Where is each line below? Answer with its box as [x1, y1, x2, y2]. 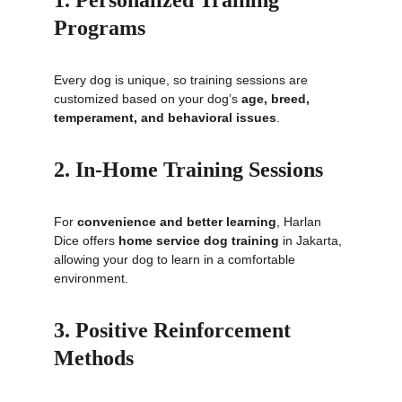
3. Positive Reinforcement [54, 319, 296, 342]
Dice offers [54, 233, 118, 248]
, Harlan [276, 214, 325, 229]
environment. [54, 271, 128, 285]
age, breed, [241, 92, 313, 106]
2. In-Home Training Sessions [54, 158, 323, 181]
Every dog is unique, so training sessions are [54, 73, 311, 87]
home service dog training [118, 233, 279, 248]
